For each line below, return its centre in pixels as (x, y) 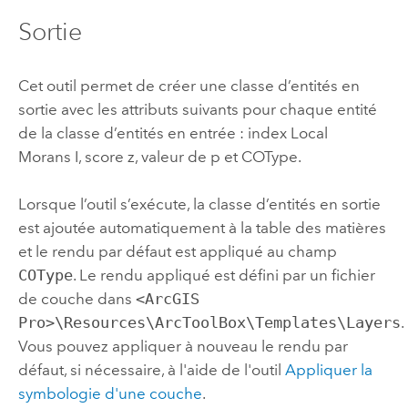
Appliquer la (328, 370)
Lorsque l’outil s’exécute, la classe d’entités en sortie (199, 204)
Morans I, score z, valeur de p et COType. (159, 156)
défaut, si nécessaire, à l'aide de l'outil (151, 370)
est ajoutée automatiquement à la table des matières (202, 228)
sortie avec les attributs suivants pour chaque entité (197, 109)
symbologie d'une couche (110, 394)
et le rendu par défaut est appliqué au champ (177, 252)
